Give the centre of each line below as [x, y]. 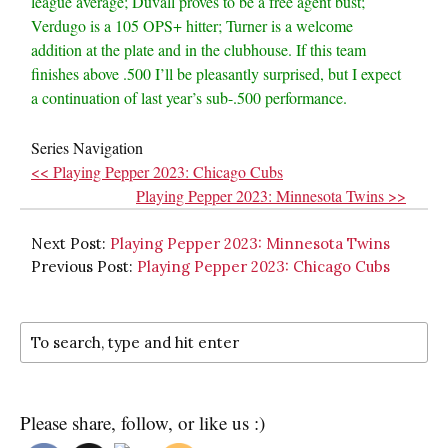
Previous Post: [84, 266]
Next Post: [70, 243]
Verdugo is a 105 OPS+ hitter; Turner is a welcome [192, 25]
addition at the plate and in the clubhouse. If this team [198, 49]
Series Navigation [87, 147]
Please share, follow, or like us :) [142, 422]
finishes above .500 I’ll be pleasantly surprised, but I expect [216, 73]
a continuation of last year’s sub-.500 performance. [189, 97]
